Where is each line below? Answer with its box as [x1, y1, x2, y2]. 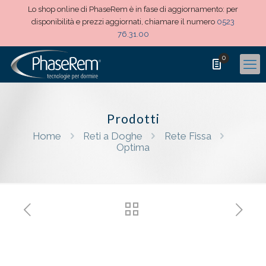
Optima [116, 141, 150, 153]
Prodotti [106, 111, 160, 126]
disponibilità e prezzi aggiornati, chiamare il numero [31, 17, 217, 26]
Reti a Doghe [83, 130, 143, 142]
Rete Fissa [164, 130, 211, 142]
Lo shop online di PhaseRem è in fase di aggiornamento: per [28, 5, 238, 14]
